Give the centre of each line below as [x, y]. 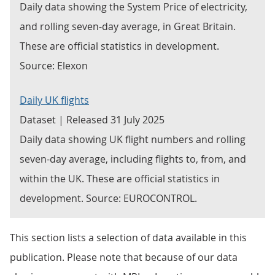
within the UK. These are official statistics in [120, 179]
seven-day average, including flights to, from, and [133, 159]
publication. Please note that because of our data [124, 257]
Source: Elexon [54, 66]
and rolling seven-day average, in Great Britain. [128, 26]
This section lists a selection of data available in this [128, 238]
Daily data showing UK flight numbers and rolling [133, 139]
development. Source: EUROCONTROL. [108, 198]
